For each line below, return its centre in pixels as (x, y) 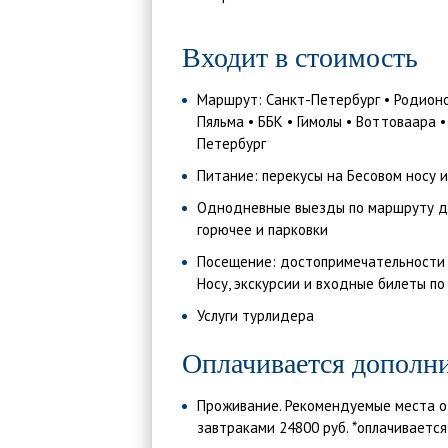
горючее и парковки (262, 229)
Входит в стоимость (300, 57)
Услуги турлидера (255, 315)
